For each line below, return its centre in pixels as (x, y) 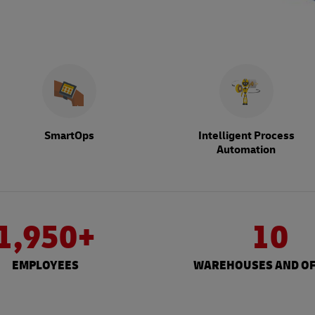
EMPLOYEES (45, 266)
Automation (246, 150)
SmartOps (69, 136)
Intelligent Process (246, 136)
